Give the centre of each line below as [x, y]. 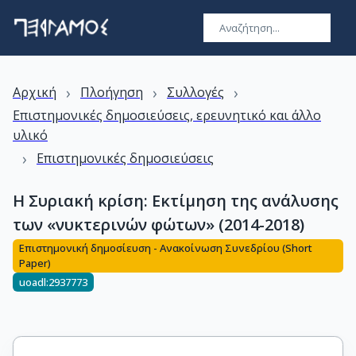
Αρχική [35, 92]
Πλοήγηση [112, 92]
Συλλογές [195, 92]
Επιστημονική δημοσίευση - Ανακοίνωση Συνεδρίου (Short [166, 248]
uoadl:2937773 [53, 282]
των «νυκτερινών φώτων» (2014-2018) [159, 224]
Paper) [35, 263]
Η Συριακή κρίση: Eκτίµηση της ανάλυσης [176, 201]
